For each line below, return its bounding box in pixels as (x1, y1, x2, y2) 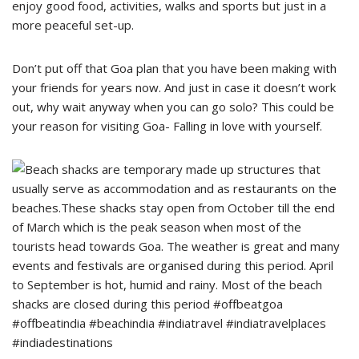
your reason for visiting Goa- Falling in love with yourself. (12, 117, 322, 134)
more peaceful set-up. (12, 16, 134, 33)
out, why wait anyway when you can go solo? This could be (12, 98, 334, 115)
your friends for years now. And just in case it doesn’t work (12, 79, 336, 95)
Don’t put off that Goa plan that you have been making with (12, 59, 337, 76)
